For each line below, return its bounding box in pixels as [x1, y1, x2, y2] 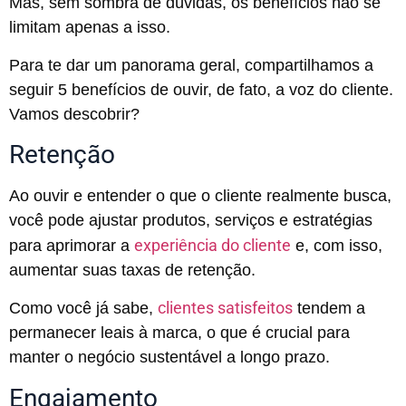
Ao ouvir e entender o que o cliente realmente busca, [9, 186, 391, 205]
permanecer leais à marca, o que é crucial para [9, 324, 350, 343]
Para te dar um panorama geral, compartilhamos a [9, 55, 373, 74]
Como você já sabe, [9, 299, 158, 318]
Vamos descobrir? [9, 104, 140, 123]
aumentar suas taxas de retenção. [9, 260, 256, 279]
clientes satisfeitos [158, 298, 293, 318]
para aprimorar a [9, 236, 134, 255]
